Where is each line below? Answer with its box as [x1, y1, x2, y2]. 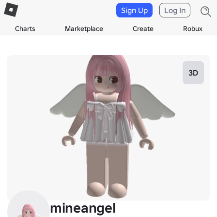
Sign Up [121, 5, 148, 15]
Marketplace [64, 24, 103, 33]
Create [132, 24, 154, 33]
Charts [15, 24, 35, 33]
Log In [164, 5, 186, 15]
